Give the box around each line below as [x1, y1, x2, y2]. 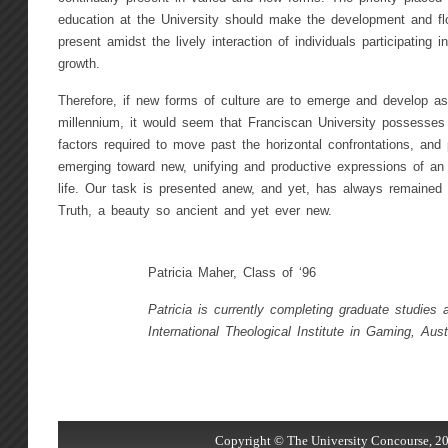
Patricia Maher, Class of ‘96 [147, 266, 316, 281]
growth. [57, 57, 100, 72]
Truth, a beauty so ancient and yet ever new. [57, 204, 332, 219]
